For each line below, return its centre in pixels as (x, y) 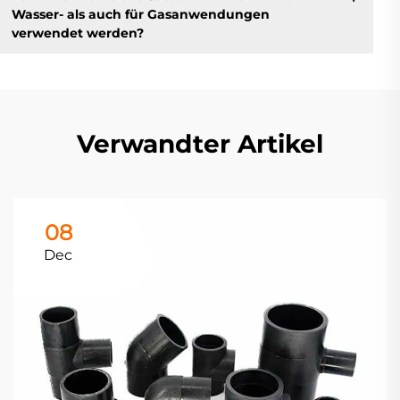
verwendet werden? (77, 33)
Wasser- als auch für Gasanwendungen (140, 14)
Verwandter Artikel (200, 144)
